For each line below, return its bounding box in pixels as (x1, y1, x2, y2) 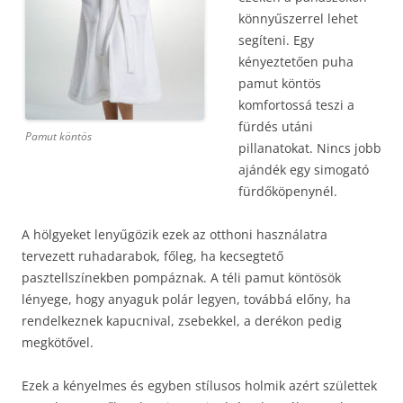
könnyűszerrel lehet (238, 10, 358, 27)
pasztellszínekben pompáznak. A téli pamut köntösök (22, 269, 341, 286)
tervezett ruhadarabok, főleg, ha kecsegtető (22, 247, 283, 264)
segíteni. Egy (238, 31, 314, 49)
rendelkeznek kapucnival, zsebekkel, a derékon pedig (22, 312, 342, 329)
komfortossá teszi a (238, 96, 354, 113)
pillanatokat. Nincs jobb (238, 139, 381, 157)
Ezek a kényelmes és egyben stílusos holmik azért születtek (22, 377, 377, 394)
